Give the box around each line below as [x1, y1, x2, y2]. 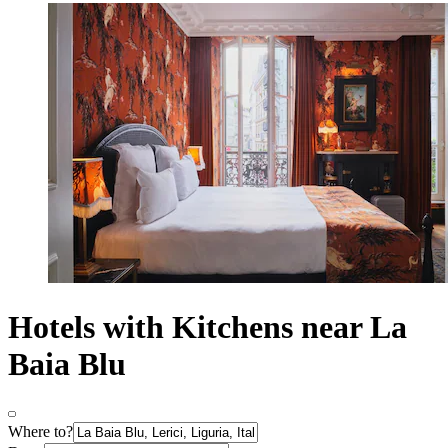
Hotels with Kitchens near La [8, 308, 407, 345]
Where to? [8, 423, 73, 441]
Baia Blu [8, 345, 126, 382]
